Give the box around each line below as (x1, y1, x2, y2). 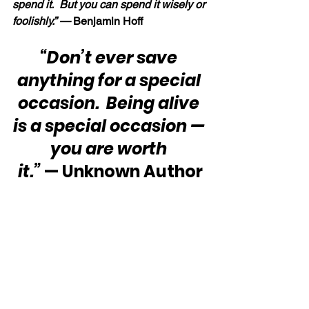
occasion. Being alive (18, 91, 203, 114)
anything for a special (17, 68, 204, 92)
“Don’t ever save (40, 46, 181, 69)
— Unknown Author (41, 159, 203, 183)
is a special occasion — (12, 114, 208, 137)
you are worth (50, 137, 170, 160)
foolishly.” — (12, 14, 73, 28)
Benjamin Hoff (73, 14, 143, 28)
